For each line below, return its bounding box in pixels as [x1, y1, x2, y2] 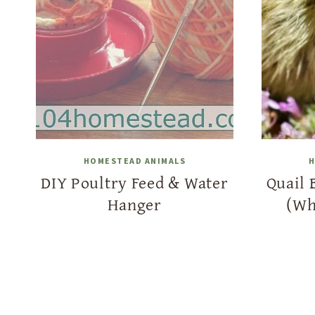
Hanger [107, 192, 162, 217]
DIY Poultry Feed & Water [41, 170, 229, 195]
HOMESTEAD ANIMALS [83, 155, 186, 166]
